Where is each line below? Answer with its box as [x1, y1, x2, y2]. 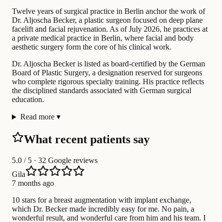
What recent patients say [24, 133, 150, 146]
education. [12, 95, 44, 104]
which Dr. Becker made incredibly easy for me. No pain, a [12, 205, 194, 214]
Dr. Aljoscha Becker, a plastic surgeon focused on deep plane [12, 16, 203, 25]
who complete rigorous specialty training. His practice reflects [12, 77, 204, 86]
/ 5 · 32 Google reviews [22, 156, 98, 165]
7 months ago [12, 179, 54, 188]
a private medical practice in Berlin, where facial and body [12, 34, 194, 43]
